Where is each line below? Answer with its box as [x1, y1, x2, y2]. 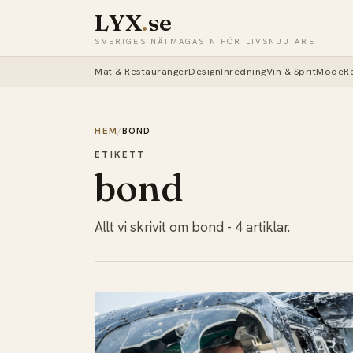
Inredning [221, 65, 266, 79]
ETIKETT [95, 147, 145, 160]
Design [188, 65, 221, 79]
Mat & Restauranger [95, 65, 189, 79]
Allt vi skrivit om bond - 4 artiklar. [95, 218, 291, 236]
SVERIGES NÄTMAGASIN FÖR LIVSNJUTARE [95, 35, 315, 46]
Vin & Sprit [266, 65, 317, 79]
